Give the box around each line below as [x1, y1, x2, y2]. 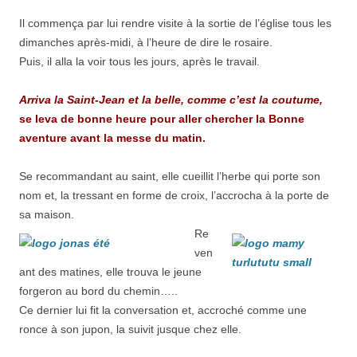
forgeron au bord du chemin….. [19, 284, 178, 297]
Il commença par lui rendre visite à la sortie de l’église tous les [19, 17, 331, 29]
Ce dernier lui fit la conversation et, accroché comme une [19, 304, 307, 316]
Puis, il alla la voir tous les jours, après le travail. [19, 55, 260, 68]
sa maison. [19, 208, 74, 221]
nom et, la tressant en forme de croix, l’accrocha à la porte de [19, 189, 329, 202]
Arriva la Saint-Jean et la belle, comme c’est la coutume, [19, 93, 323, 106]
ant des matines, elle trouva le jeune [19, 265, 202, 278]
